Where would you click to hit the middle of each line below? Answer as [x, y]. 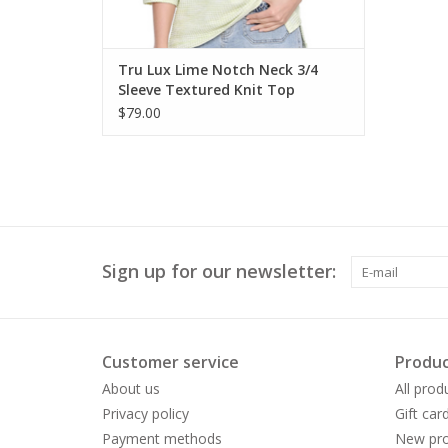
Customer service [170, 362]
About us [131, 389]
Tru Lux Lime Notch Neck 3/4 [218, 70]
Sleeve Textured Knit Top [206, 90]
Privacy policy [145, 414]
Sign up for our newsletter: [219, 271]
